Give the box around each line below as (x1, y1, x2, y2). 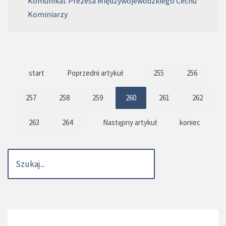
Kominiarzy (28, 9, 68, 20)
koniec (179, 118, 200, 128)
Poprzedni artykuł (67, 68, 123, 78)
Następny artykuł (102, 118, 157, 128)
